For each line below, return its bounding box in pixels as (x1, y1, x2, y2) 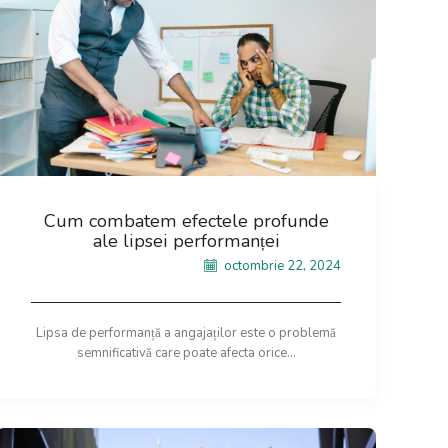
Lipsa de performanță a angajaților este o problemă (36, 323, 336, 342)
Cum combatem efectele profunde (43, 209, 329, 234)
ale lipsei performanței (92, 229, 280, 254)
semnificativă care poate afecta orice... (76, 343, 296, 362)
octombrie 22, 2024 (221, 256, 341, 275)
